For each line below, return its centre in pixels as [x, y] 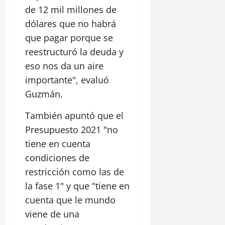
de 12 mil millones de [71, 10]
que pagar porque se [69, 38]
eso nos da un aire [64, 66]
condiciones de [57, 158]
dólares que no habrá [71, 24]
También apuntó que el [74, 116]
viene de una [52, 214]
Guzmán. [44, 94]
